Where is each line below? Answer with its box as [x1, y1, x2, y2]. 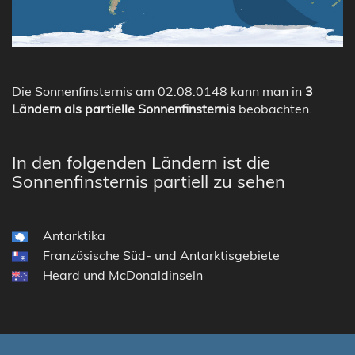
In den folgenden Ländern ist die [12, 151, 270, 174]
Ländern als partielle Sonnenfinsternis [12, 100, 235, 116]
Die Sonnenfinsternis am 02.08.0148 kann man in [12, 82, 305, 99]
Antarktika [43, 227, 105, 243]
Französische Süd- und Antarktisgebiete [43, 246, 280, 263]
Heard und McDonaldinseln [43, 266, 203, 283]
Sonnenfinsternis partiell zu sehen [12, 170, 285, 193]
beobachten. [235, 100, 312, 116]
